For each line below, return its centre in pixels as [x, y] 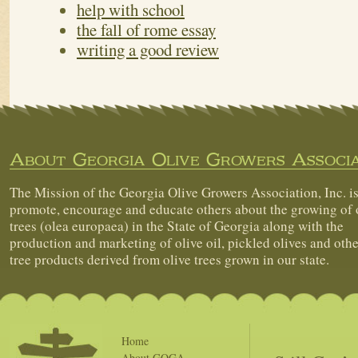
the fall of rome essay [146, 30]
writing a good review [148, 50]
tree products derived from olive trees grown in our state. [169, 260]
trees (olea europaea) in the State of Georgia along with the [177, 226]
